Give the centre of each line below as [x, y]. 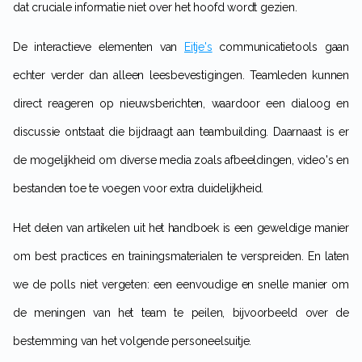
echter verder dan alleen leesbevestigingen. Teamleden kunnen [181, 75]
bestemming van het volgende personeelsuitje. [133, 341]
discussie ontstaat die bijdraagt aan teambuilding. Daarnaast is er [181, 131]
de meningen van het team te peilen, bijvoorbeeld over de [181, 312]
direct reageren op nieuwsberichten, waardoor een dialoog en [181, 103]
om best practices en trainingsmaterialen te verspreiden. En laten [181, 256]
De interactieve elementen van [102, 46]
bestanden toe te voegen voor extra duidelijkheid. [139, 188]
